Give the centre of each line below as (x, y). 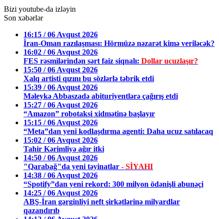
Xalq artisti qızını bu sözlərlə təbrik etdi (89, 79)
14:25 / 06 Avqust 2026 (61, 193)
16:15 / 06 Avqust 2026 (61, 35)
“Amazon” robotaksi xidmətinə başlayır (89, 114)
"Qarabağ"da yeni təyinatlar (72, 167)
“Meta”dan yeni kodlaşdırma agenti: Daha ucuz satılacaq (118, 131)
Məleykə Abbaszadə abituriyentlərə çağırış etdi (101, 96)
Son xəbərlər (23, 18)
